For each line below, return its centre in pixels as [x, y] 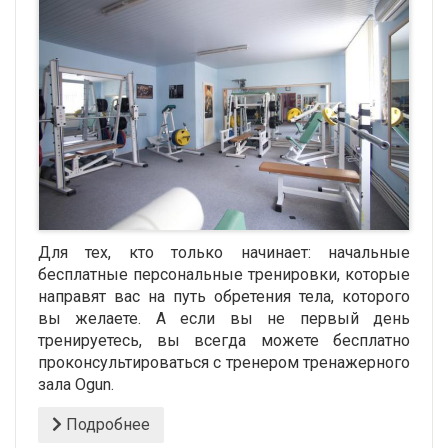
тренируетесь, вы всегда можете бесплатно [224, 340]
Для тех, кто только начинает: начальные [224, 252]
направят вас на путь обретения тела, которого [224, 296]
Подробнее [106, 424]
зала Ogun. [76, 384]
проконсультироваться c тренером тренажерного [224, 362]
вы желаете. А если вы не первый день [224, 318]
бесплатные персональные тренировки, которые [224, 274]
